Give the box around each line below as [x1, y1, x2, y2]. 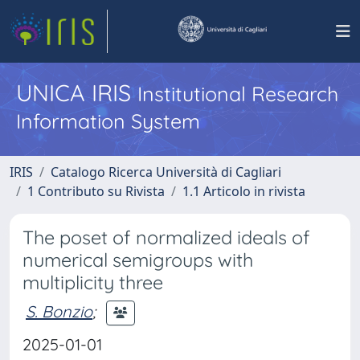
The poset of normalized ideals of [22, 226, 310, 249]
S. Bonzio [26, 301, 92, 321]
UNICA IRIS [16, 78, 137, 107]
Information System [16, 108, 200, 133]
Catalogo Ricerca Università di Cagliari [51, 163, 281, 181]
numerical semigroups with [22, 248, 253, 272]
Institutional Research [137, 81, 338, 106]
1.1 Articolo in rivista [182, 182, 305, 200]
